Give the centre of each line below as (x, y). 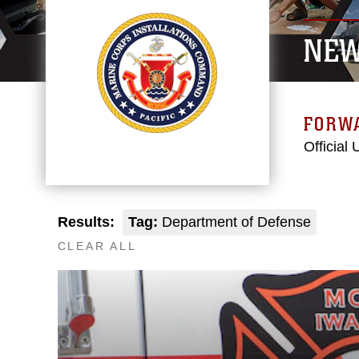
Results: (86, 222)
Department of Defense (234, 222)
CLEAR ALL (97, 246)
